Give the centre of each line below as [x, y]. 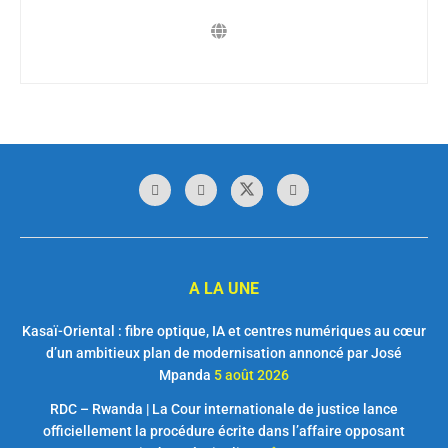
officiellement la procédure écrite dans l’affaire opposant [224, 431]
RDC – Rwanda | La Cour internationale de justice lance [224, 409]
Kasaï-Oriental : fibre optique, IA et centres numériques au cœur [224, 331]
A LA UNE [224, 289]
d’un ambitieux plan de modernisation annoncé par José [224, 353]
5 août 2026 [251, 375]
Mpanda [185, 375]
